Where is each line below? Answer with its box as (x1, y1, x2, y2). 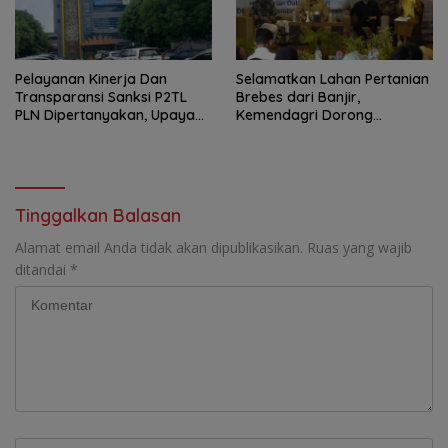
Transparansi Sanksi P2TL (15, 88, 187, 107)
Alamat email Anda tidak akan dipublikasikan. (15, 238, 303, 258)
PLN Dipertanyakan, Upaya (15, 106, 195, 125)
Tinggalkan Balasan (15, 204, 181, 228)
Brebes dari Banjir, (236, 88, 360, 107)
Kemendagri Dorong (236, 106, 373, 125)
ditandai (15, 260, 70, 280)
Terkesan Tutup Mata (15, 142, 155, 161)
